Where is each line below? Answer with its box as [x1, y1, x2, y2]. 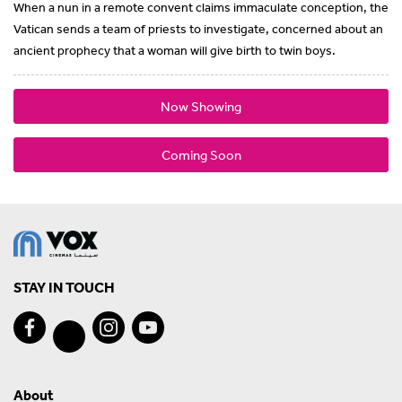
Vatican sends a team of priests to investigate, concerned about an [13, 21, 383, 38]
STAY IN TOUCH [13, 278, 115, 297]
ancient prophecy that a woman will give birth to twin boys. [13, 42, 336, 59]
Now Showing [161, 98, 241, 116]
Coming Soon [161, 146, 241, 164]
